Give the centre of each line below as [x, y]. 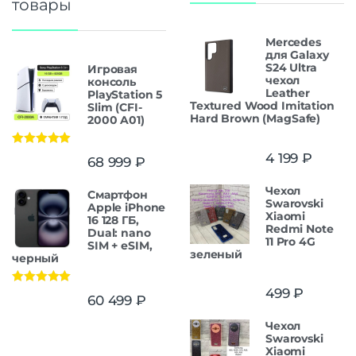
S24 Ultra [291, 68]
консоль [112, 82]
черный [36, 259]
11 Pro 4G [290, 241]
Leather [288, 93]
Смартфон [118, 195]
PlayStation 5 [125, 95]
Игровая [113, 70]
